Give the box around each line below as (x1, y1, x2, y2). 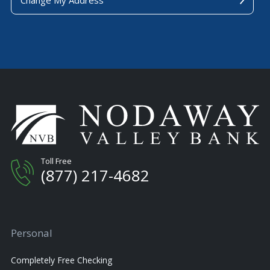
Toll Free (41, 155, 72, 167)
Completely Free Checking (11, 254, 112, 266)
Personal (11, 226, 52, 240)
